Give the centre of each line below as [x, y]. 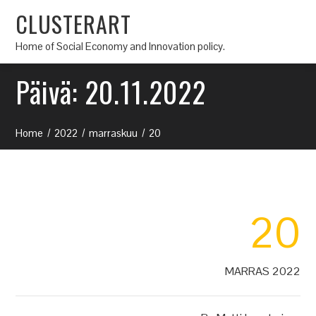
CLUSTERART [74, 23]
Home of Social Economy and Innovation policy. [121, 46]
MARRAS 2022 [262, 271]
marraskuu [114, 133]
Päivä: [50, 92]
